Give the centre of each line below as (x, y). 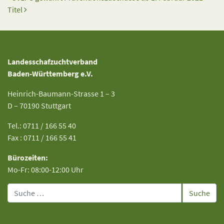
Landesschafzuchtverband (52, 61)
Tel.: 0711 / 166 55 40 (42, 125)
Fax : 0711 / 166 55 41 (42, 137)
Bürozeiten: (28, 157)
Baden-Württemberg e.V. (50, 73)
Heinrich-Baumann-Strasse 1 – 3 (61, 93)
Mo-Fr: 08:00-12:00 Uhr (45, 169)
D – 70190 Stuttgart (39, 105)
